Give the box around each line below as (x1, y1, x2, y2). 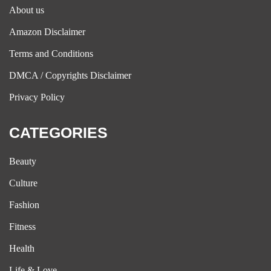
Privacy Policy (9, 92, 65, 102)
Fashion (9, 200, 39, 210)
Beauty (9, 156, 36, 166)
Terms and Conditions (9, 48, 93, 59)
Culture (9, 178, 38, 188)
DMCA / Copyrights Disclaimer (9, 70, 131, 80)
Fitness (9, 221, 36, 232)
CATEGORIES (9, 124, 108, 141)
